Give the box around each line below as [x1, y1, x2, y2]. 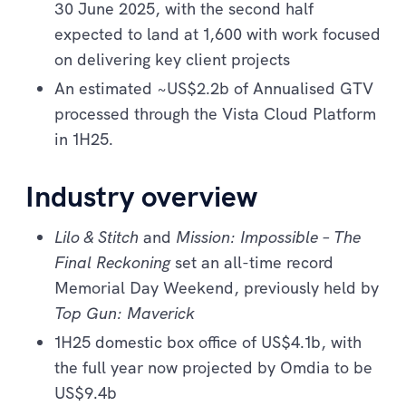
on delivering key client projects [54, 48, 290, 70]
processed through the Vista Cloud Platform [54, 102, 376, 124]
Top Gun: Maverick [54, 302, 195, 324]
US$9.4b [54, 382, 117, 403]
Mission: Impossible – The [176, 226, 361, 247]
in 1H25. [54, 128, 113, 150]
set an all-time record [170, 251, 333, 273]
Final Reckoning [54, 251, 170, 273]
